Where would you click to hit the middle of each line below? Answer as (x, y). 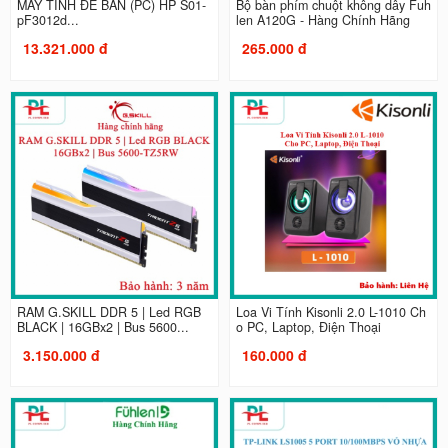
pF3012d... (47, 20)
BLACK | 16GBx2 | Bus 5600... (102, 326)
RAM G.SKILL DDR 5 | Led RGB (108, 311)
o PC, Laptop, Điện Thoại (308, 326)
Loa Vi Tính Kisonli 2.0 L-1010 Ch (331, 311)
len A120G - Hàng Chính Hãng (323, 20)
